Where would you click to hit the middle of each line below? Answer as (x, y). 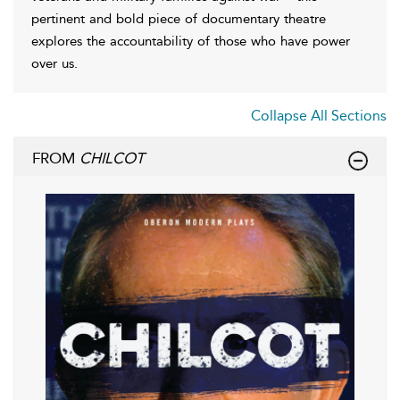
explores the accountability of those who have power (191, 41)
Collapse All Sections (319, 115)
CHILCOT (112, 158)
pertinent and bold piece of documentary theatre (179, 18)
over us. (54, 63)
